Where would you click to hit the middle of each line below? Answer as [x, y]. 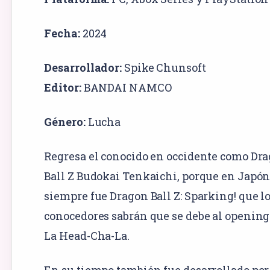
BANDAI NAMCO [127, 87]
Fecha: [62, 33]
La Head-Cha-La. [87, 235]
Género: [65, 121]
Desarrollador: [83, 67]
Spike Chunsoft [165, 67]
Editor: [63, 87]
